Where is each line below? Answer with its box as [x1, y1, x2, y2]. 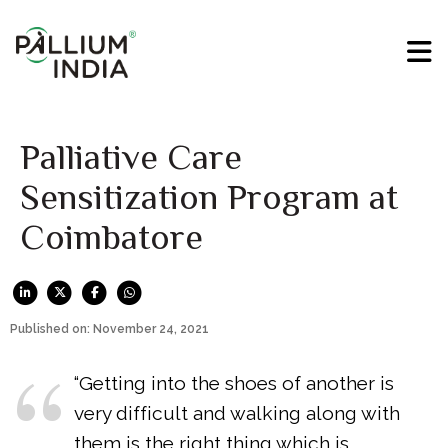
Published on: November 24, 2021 [10, 321, 209, 336]
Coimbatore [20, 217, 203, 258]
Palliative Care [20, 137, 242, 178]
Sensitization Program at [20, 177, 398, 218]
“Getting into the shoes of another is [74, 371, 395, 394]
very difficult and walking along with [74, 401, 401, 424]
